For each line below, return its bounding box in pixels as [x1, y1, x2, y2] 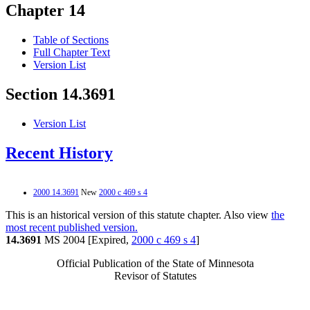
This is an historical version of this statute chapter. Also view [6, 208, 271, 221]
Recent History [6, 144, 113, 163]
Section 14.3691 [6, 85, 116, 104]
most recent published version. [6, 221, 138, 233]
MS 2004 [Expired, [42, 233, 131, 246]
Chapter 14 [6, 1, 85, 20]
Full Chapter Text [33, 46, 110, 59]
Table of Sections [33, 34, 109, 46]
